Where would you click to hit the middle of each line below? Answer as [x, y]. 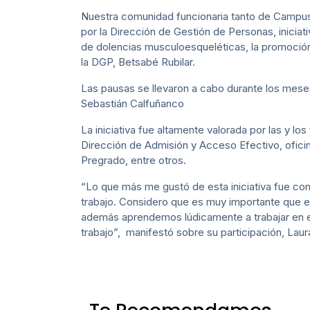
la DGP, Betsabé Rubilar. [138, 62]
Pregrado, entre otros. [134, 161]
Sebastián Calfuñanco [133, 104]
